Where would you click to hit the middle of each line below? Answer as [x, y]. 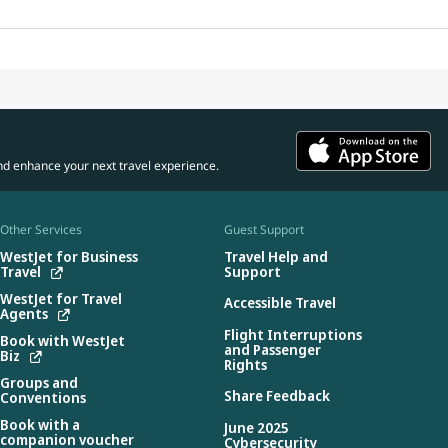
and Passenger [272, 349]
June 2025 [256, 427]
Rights [245, 364]
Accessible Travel [280, 303]
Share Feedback [277, 396]
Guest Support [264, 229]
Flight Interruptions [293, 334]
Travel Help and [276, 256]
